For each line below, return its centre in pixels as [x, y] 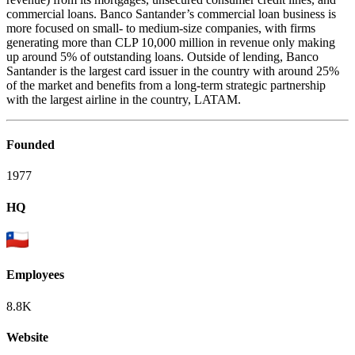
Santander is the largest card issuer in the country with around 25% [173, 71]
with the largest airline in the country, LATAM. [124, 99]
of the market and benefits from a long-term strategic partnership [166, 85]
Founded [31, 145]
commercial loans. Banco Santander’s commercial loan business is [171, 13]
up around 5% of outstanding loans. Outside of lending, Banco [162, 56]
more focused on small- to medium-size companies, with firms [161, 28]
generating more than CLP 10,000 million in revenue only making [171, 42]
